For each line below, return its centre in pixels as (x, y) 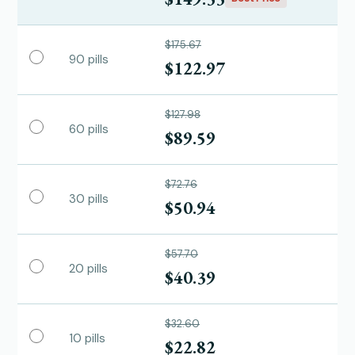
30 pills (89, 198)
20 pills (88, 268)
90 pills (89, 59)
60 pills (89, 129)
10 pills (87, 338)
